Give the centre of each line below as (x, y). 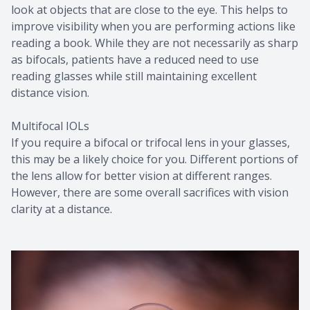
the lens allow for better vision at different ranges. (142, 175)
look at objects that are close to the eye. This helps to (149, 9)
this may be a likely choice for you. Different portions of (155, 159)
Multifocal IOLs (50, 126)
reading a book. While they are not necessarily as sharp (155, 43)
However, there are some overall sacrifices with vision (150, 192)
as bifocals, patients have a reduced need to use (135, 59)
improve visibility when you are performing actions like (153, 26)
